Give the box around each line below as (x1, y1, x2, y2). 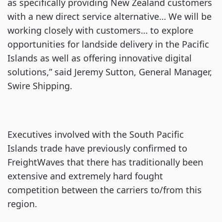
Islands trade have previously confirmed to (7, 142, 187, 154)
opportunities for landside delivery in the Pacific (7, 38, 209, 50)
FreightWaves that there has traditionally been (7, 156, 203, 168)
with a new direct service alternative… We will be (7, 10, 212, 22)
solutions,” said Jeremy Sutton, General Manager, (7, 66, 212, 78)
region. (7, 198, 37, 210)
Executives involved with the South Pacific (7, 128, 184, 140)
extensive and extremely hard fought (7, 170, 163, 182)
